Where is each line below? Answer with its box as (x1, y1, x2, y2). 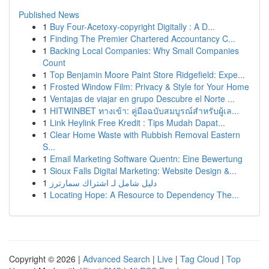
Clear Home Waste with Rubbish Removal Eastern (50, 128, 240, 141)
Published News (19, 8, 79, 20)
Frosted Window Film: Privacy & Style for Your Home (50, 80, 249, 92)
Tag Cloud (180, 253, 219, 265)
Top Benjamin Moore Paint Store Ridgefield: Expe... (50, 68, 245, 80)
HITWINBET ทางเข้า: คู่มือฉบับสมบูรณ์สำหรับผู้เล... (50, 104, 239, 116)
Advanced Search (83, 253, 150, 265)
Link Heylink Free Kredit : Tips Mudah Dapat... (50, 116, 225, 128)
